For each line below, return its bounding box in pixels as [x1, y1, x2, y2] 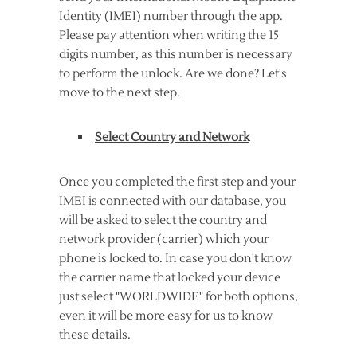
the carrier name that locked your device [59, 270, 280, 286]
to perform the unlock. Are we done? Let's [59, 66, 287, 82]
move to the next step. [59, 85, 180, 101]
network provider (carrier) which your [59, 232, 269, 248]
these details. [59, 328, 131, 343]
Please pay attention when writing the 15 [59, 28, 279, 44]
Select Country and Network [95, 130, 249, 146]
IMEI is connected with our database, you [59, 194, 286, 210]
